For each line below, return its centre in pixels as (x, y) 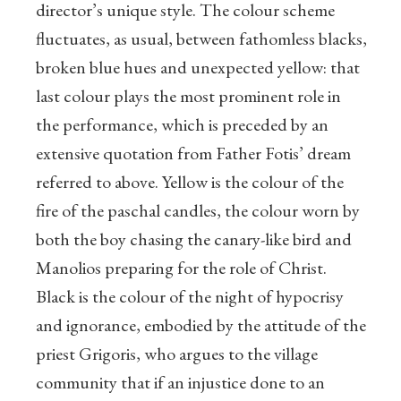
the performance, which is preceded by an (182, 125)
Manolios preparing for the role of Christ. (181, 268)
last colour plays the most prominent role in (188, 96)
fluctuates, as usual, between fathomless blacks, (201, 39)
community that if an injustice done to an (180, 383)
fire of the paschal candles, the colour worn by (198, 211)
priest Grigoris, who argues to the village (177, 354)
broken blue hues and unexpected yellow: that (198, 68)
